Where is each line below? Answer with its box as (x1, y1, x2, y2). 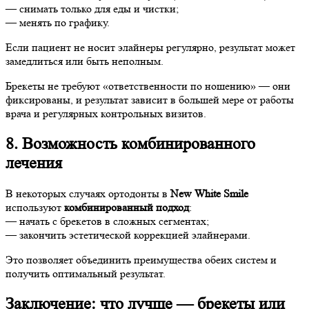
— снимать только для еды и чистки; (6, 2, 179, 16)
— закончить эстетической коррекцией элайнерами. (6, 228, 250, 241)
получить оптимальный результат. (6, 266, 166, 280)
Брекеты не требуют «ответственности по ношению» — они (6, 79, 290, 93)
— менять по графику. (6, 16, 110, 30)
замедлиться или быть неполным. (6, 54, 163, 68)
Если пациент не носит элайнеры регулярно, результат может (6, 41, 295, 54)
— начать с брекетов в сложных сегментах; (6, 214, 209, 228)
